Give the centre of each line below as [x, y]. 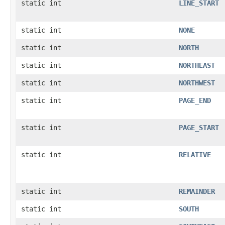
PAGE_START [199, 127]
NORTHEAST [197, 65]
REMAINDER [197, 191]
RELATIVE [195, 154]
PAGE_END [195, 100]
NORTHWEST [197, 83]
